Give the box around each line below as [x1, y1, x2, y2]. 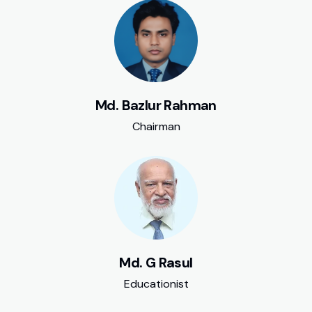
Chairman [132, 119, 180, 134]
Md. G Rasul [119, 253, 193, 272]
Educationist [123, 276, 189, 291]
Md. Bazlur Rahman [95, 96, 217, 114]
